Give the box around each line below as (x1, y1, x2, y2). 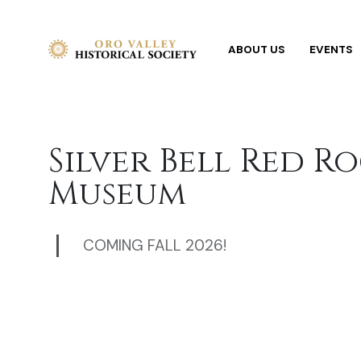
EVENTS (309, 42, 354, 56)
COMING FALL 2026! (83, 235, 226, 255)
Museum (48, 172, 186, 216)
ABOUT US (228, 42, 286, 56)
